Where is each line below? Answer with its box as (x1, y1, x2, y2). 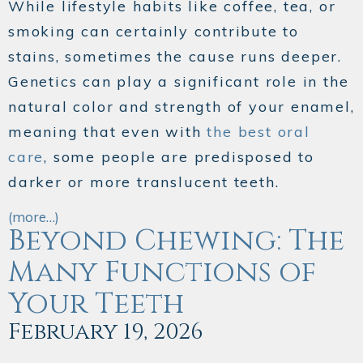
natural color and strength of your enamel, (8, 97, 355, 117)
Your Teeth (8, 284, 184, 324)
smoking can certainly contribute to (8, 22, 299, 41)
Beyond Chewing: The (8, 221, 344, 261)
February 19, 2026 (8, 317, 203, 348)
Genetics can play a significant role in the (8, 72, 349, 92)
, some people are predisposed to (44, 147, 314, 167)
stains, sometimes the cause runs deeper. (8, 47, 342, 66)
